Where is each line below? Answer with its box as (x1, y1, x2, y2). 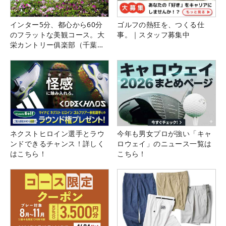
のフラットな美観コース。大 (10, 30, 105, 40)
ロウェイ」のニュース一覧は (117, 139, 212, 149)
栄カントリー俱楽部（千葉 (10, 40, 97, 50)
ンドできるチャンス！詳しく (10, 139, 105, 149)
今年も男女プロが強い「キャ (117, 129, 212, 139)
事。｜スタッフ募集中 (117, 30, 190, 40)
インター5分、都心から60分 (10, 20, 103, 30)
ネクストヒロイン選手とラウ (10, 129, 105, 139)
